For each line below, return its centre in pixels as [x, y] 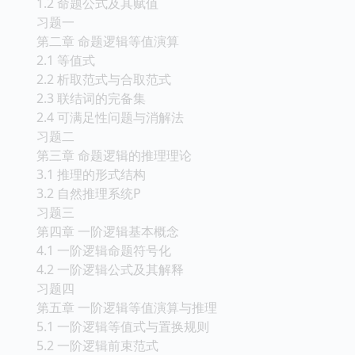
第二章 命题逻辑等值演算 [108, 122]
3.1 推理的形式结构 [91, 256]
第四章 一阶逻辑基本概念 [108, 313]
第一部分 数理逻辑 [89, 27]
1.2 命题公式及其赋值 [97, 84]
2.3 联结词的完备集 [91, 179]
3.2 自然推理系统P [89, 275]
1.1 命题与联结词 [85, 65]
